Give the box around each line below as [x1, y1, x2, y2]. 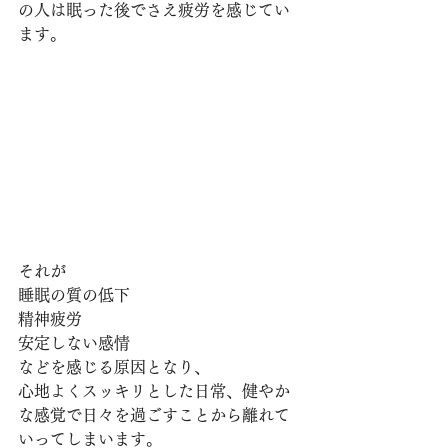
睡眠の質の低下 [18, 287, 130, 304]
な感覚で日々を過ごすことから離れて [18, 407, 290, 424]
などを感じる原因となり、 [18, 359, 210, 376]
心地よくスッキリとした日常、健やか [18, 383, 290, 400]
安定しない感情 [18, 335, 130, 352]
